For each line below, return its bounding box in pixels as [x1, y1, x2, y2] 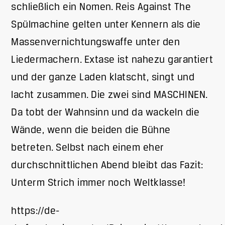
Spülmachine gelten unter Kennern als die [11, 19, 201, 30]
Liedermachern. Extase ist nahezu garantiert [11, 54, 213, 65]
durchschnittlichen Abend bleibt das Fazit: [11, 160, 203, 171]
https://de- [11, 205, 60, 216]
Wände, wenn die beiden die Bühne [11, 125, 171, 136]
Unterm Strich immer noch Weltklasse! [11, 177, 186, 188]
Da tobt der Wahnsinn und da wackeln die [11, 107, 200, 118]
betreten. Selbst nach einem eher [11, 142, 164, 153]
